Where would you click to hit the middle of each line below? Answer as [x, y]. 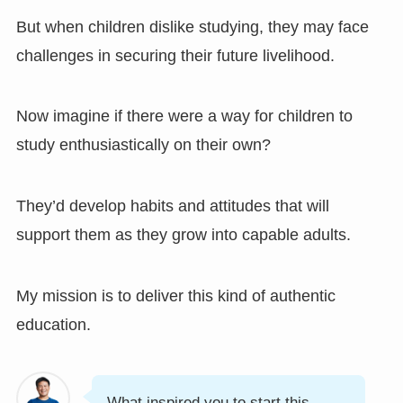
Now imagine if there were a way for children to [184, 116]
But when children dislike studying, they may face [192, 27]
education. [53, 325]
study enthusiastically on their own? [143, 145]
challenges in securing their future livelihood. [175, 55]
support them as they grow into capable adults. [183, 235]
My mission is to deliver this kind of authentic [175, 296]
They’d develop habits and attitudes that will [172, 206]
